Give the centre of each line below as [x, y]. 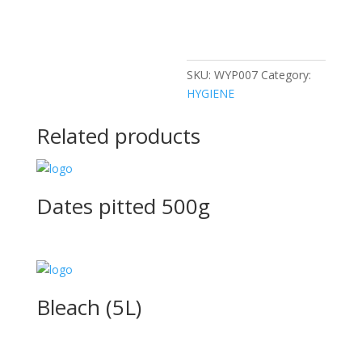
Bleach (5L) [88, 307]
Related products [118, 136]
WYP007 [236, 75]
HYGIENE [211, 94]
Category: [286, 75]
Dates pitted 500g [123, 206]
